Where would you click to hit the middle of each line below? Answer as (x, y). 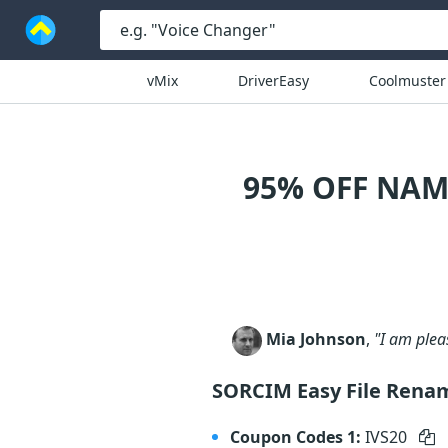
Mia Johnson (316, 339)
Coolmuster (407, 80)
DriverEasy (273, 80)
